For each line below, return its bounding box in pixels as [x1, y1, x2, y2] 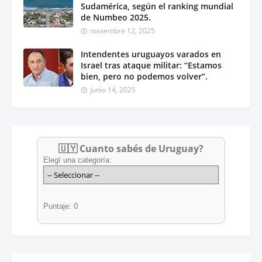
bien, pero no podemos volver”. [81, 70, 208, 82]
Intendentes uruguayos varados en [81, 48, 221, 60]
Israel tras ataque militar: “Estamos [81, 59, 222, 71]
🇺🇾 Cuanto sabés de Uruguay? [58, 142, 204, 155]
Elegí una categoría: [43, 155, 112, 164]
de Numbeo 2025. [81, 11, 151, 23]
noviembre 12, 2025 [90, 25, 155, 36]
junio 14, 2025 [90, 84, 136, 95]
